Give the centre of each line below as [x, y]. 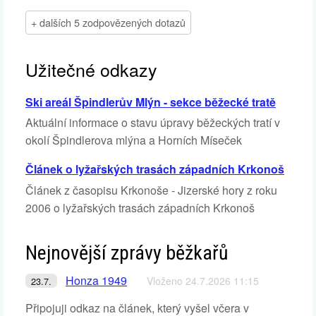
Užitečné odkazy [91, 69]
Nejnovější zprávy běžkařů [127, 253]
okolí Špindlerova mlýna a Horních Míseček [134, 140]
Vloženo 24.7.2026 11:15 [203, 281]
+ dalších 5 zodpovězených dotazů [108, 22]
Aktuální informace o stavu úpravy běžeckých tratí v [153, 123]
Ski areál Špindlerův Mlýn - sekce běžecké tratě [151, 102]
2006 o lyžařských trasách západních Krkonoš [140, 208]
